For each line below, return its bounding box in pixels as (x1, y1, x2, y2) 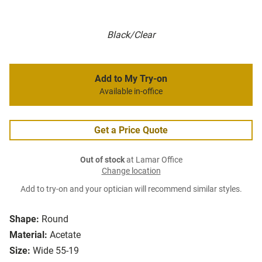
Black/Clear (107, 29, 155, 41)
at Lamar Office (124, 155, 182, 166)
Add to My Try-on (95, 73, 167, 85)
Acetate (50, 229, 81, 241)
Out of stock (80, 155, 125, 166)
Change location (101, 166, 161, 177)
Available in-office (99, 87, 163, 97)
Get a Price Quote (94, 125, 168, 136)
